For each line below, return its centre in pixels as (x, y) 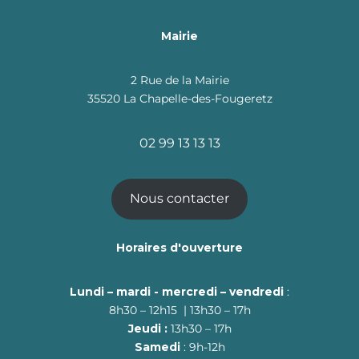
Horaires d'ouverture (179, 247)
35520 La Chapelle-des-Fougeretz (179, 98)
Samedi (159, 347)
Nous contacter (179, 199)
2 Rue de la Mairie (179, 80)
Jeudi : (147, 328)
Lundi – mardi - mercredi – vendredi (178, 291)
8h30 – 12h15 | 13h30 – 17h (179, 310)
